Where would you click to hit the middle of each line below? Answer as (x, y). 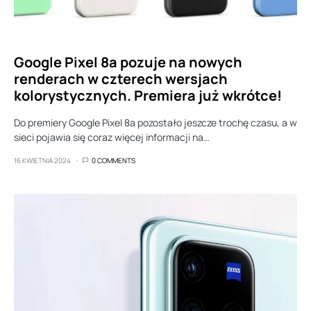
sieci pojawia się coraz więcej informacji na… (112, 137)
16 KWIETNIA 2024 (42, 160)
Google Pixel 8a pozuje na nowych (128, 62)
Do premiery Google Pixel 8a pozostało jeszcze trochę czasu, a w (155, 123)
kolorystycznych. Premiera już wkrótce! (148, 95)
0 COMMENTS (114, 160)
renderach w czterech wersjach (121, 79)
